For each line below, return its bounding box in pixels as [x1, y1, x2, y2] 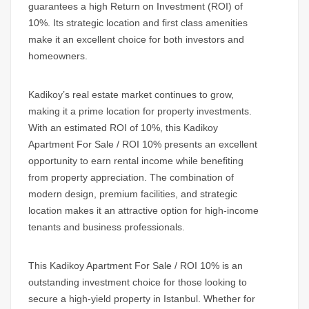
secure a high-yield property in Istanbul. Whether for [28, 293, 255, 305]
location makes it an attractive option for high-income [28, 205, 259, 217]
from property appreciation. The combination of [28, 172, 234, 183]
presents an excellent [161, 139, 257, 150]
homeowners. [28, 50, 88, 62]
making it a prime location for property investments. [28, 106, 252, 117]
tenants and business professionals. [28, 221, 185, 233]
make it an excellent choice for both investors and [28, 34, 244, 46]
